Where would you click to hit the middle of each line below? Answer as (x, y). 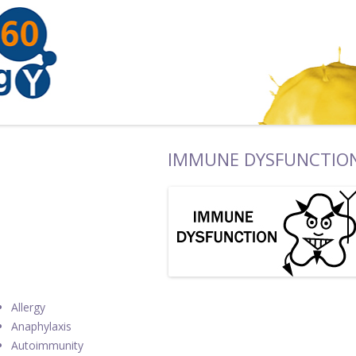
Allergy (29, 307)
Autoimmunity (48, 345)
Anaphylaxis (42, 326)
